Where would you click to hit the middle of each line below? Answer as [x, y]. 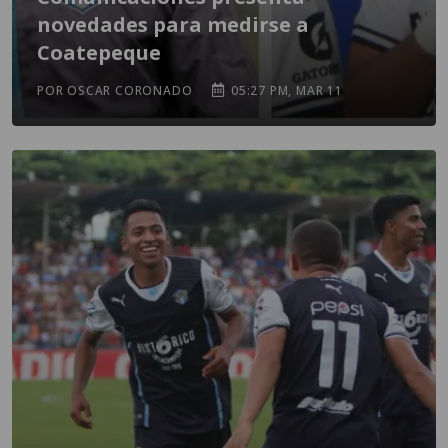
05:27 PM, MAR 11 [285, 90]
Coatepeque [99, 52]
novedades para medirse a [173, 24]
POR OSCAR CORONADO [115, 90]
